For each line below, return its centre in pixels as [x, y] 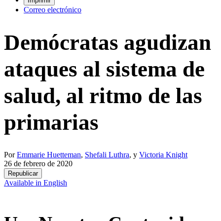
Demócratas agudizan [108, 42]
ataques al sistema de [104, 69]
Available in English [36, 183]
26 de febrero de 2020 [38, 163]
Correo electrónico [53, 9]
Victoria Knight [163, 154]
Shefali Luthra [107, 154]
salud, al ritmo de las [103, 95]
